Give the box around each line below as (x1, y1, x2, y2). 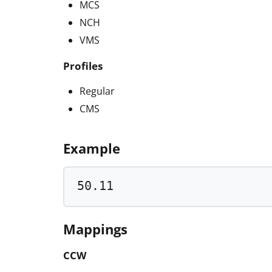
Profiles (63, 58, 103, 73)
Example (63, 138, 120, 158)
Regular (80, 84, 115, 98)
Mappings (63, 219, 127, 239)
